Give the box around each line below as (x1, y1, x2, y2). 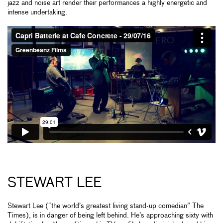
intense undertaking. (7, 9, 67, 16)
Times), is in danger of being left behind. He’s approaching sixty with (7, 212, 213, 220)
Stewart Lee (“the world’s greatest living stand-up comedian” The (7, 203, 204, 210)
